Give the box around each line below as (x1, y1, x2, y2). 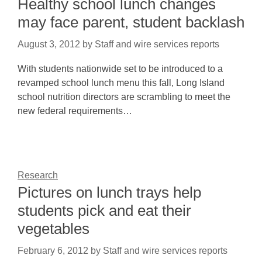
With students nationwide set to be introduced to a (18, 64, 223, 74)
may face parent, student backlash (18, 13, 244, 31)
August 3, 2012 (18, 39, 80, 49)
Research (18, 170, 58, 180)
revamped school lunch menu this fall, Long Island (18, 78, 225, 88)
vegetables (18, 220, 89, 237)
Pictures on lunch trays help (18, 184, 201, 201)
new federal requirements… (18, 106, 132, 116)
